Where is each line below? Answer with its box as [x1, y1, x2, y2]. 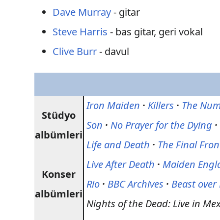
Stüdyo [42, 109, 76, 122]
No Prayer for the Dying [110, 118, 213, 132]
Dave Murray [53, 5, 111, 19]
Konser [42, 167, 76, 181]
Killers [148, 99, 174, 112]
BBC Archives [108, 177, 164, 191]
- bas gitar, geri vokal [108, 25, 203, 38]
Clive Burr [53, 45, 97, 58]
